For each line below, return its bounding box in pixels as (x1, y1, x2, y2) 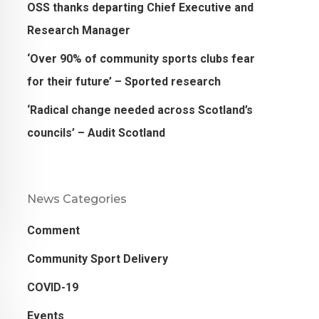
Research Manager (26, 23, 130, 38)
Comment (26, 224, 80, 238)
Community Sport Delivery (26, 252, 168, 266)
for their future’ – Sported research (26, 75, 221, 89)
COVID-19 (26, 281, 78, 295)
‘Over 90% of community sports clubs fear (26, 52, 255, 66)
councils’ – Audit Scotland (26, 126, 165, 140)
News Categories (26, 192, 127, 206)
